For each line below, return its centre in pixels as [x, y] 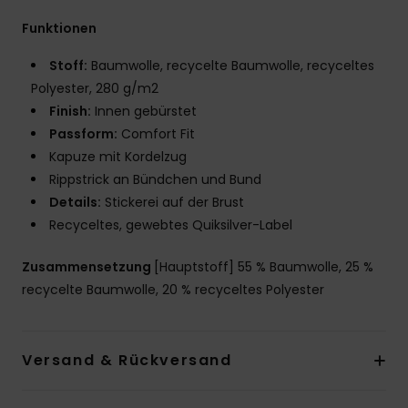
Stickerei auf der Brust [173, 202]
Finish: [70, 111]
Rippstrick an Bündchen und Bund [155, 179]
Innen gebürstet [144, 111]
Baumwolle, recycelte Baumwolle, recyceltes [231, 65]
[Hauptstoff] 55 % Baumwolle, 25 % [264, 266]
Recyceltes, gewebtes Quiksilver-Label [171, 224]
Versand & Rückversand [127, 360]
